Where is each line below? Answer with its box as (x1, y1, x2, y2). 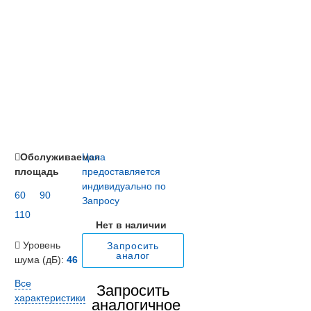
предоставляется (82, 166, 161, 178)
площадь (15, 166, 59, 178)
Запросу (82, 195, 120, 207)
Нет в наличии (95, 219, 167, 231)
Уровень (20, 239, 60, 251)
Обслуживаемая (20, 151, 100, 163)
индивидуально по (82, 180, 167, 192)
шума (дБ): (15, 254, 67, 266)
